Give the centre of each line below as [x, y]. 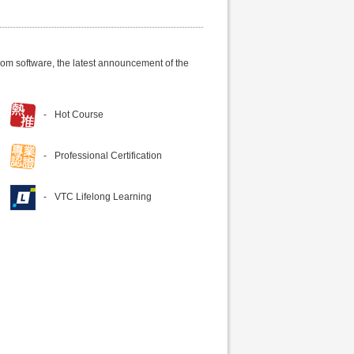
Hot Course [79, 115]
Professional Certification [109, 156]
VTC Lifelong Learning [104, 197]
